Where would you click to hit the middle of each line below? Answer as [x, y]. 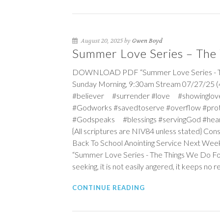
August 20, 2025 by [106, 41]
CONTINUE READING [109, 188]
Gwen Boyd [147, 41]
